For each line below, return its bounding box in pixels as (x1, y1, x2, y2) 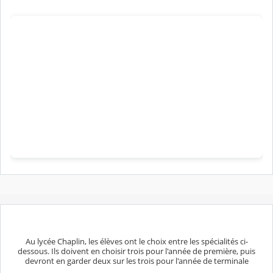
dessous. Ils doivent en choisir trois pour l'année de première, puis (18, 245, 255, 257)
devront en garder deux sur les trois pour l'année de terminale (24, 255, 249, 266)
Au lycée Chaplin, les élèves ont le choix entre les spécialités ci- (25, 235, 248, 247)
